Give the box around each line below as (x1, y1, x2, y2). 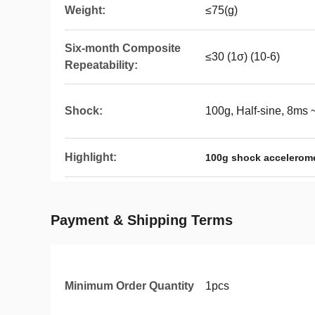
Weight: (65, 4, 105, 16)
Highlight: (65, 151, 117, 163)
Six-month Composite (65, 42, 181, 54)
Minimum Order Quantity (65, 280, 194, 292)
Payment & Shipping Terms (51, 212, 233, 228)
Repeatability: (65, 59, 138, 71)
